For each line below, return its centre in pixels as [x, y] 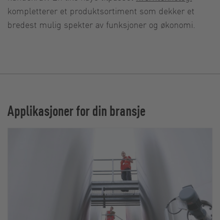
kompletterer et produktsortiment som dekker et [101, 10]
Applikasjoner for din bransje [76, 110]
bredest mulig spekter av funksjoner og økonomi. [101, 24]
